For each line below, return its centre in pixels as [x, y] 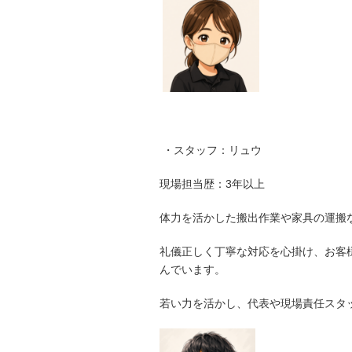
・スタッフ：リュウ [211, 150]
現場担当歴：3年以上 [212, 183]
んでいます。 [192, 269]
